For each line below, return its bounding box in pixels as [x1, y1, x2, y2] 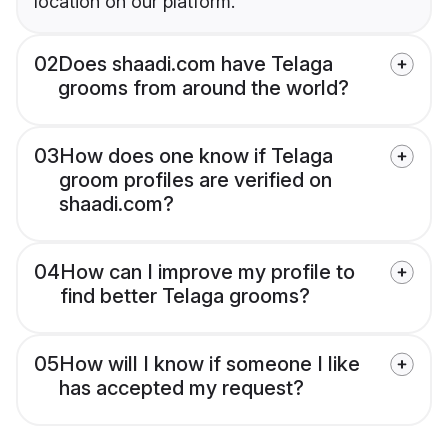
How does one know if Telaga [59, 144, 333, 169]
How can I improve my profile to [60, 260, 355, 285]
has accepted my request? [59, 376, 304, 401]
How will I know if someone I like [59, 352, 360, 377]
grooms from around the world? [58, 76, 349, 101]
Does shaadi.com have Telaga [58, 52, 333, 77]
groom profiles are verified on [59, 168, 332, 193]
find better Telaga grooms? [60, 284, 310, 309]
